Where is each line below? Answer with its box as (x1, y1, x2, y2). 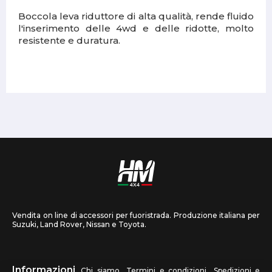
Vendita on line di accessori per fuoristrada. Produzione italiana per (12, 211, 260, 220)
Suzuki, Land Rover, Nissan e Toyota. (12, 220, 146, 229)
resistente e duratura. (18, 35, 120, 47)
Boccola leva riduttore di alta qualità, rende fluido (18, 10, 254, 22)
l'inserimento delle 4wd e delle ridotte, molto (18, 22, 254, 35)
